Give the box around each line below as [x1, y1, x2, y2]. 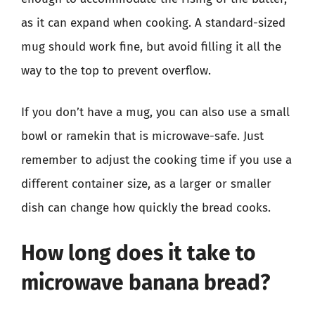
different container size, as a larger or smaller [21, 176, 271, 191]
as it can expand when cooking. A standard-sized [21, 15, 285, 30]
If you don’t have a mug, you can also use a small [21, 105, 290, 120]
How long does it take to [21, 240, 256, 266]
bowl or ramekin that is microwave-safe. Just [21, 129, 264, 143]
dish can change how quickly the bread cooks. [21, 200, 271, 215]
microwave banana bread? [21, 269, 270, 295]
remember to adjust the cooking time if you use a [21, 153, 292, 167]
